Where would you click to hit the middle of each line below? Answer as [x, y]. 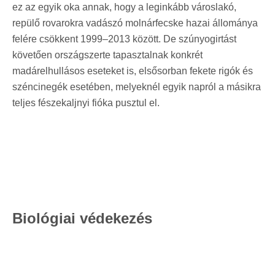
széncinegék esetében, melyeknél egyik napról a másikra [137, 87]
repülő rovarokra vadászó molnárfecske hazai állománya [135, 23]
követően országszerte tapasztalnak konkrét [107, 55]
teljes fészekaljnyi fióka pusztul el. [91, 103]
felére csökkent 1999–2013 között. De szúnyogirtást [124, 39]
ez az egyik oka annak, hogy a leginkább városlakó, [124, 7]
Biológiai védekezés [82, 218]
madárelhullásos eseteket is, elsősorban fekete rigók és [133, 71]
